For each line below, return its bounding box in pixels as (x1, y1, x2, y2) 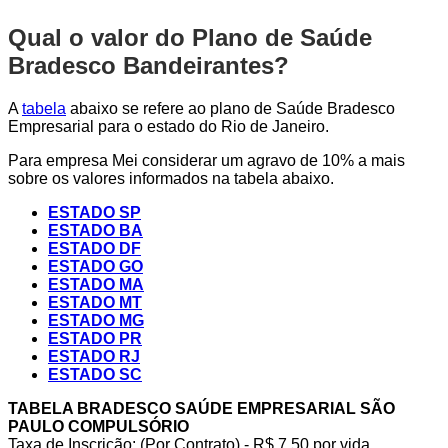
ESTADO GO (48, 258, 143, 276)
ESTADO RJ (48, 348, 140, 366)
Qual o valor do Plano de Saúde (8, 24, 372, 52)
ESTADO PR (48, 330, 142, 348)
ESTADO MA (48, 276, 144, 294)
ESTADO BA (48, 222, 143, 240)
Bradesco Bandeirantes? (8, 52, 289, 80)
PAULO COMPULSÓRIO (8, 418, 189, 436)
